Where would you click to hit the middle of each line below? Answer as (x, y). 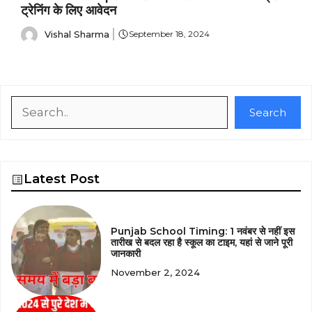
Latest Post (62, 179)
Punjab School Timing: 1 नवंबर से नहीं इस (203, 231)
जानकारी (126, 253)
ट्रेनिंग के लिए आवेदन (69, 11)
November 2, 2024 (156, 272)
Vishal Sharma (77, 34)
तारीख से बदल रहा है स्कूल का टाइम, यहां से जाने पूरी (202, 242)
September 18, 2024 (169, 34)
